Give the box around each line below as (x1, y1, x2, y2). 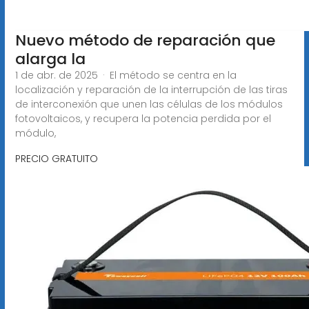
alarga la (14, 48, 86, 70)
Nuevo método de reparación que (14, 29, 275, 51)
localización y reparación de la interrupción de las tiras (14, 82, 288, 97)
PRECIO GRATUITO (14, 151, 98, 166)
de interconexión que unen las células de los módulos (14, 97, 283, 111)
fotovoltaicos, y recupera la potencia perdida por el (14, 111, 271, 126)
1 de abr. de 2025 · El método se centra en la (14, 68, 237, 82)
